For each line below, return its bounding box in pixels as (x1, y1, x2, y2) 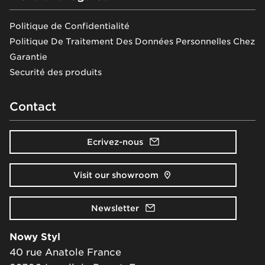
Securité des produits (9, 67, 102, 77)
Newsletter (91, 203, 139, 213)
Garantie (9, 51, 47, 62)
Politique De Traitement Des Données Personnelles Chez (9, 36, 255, 46)
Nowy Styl (9, 231, 60, 243)
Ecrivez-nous (86, 137, 143, 147)
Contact (9, 99, 56, 114)
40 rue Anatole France (9, 246, 121, 258)
